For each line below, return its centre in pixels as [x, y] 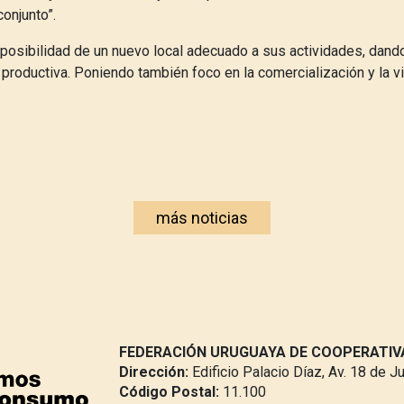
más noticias [202, 218]
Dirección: [154, 372]
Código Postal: [169, 392]
